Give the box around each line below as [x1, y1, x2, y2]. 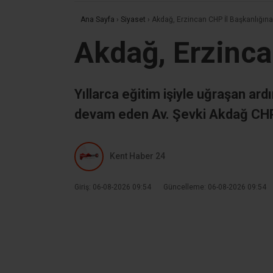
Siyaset [121, 15, 146, 24]
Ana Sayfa [80, 15, 115, 24]
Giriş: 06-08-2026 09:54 [74, 182, 151, 191]
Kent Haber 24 [110, 151, 165, 161]
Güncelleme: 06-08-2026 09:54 [163, 182, 266, 191]
